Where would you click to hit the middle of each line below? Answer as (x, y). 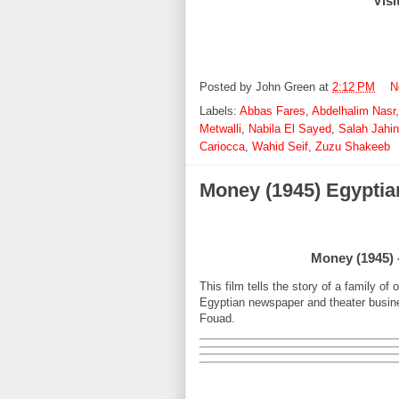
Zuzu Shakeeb (353, 149)
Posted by (228, 90)
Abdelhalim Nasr (354, 114)
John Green (285, 90)
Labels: (220, 114)
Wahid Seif (280, 149)
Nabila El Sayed (290, 131)
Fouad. (217, 321)
